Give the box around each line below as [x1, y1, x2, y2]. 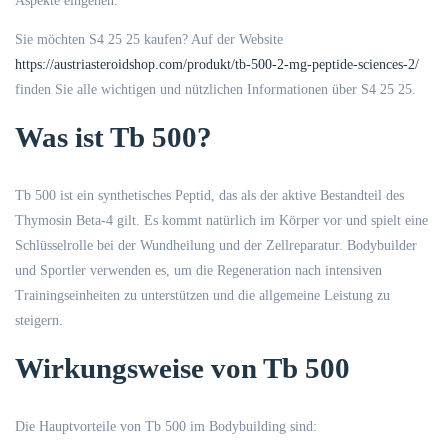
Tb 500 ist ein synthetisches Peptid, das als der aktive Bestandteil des [15, 188, 404, 203]
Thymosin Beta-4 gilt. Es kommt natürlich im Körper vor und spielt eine [15, 213, 428, 228]
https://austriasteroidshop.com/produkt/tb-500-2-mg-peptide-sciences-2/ [15, 57, 419, 72]
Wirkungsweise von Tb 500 [15, 352, 350, 384]
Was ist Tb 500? [15, 121, 212, 153]
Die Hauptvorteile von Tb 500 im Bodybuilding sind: [15, 419, 317, 434]
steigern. [15, 313, 63, 328]
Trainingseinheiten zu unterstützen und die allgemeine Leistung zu [15, 288, 390, 303]
